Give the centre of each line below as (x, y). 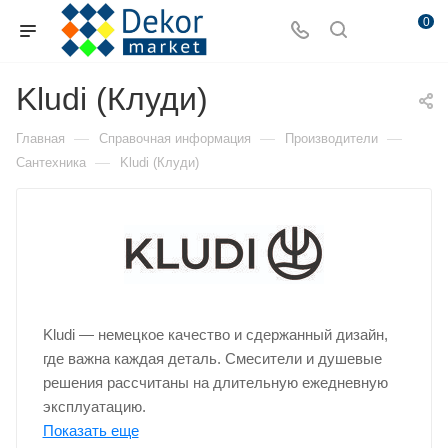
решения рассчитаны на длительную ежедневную (215, 382)
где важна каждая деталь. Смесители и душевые (212, 358)
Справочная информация (175, 138)
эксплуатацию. (94, 406)
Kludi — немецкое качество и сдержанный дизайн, (215, 334)
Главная (40, 138)
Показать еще (90, 430)
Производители (331, 138)
